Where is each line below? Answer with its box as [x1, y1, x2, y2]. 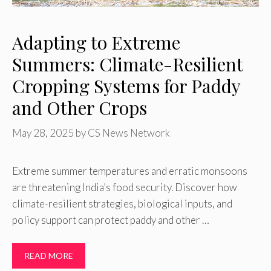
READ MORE [24, 250, 73, 261]
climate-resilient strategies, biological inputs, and [12, 197, 232, 210]
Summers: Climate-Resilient [12, 52, 243, 77]
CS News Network [88, 126, 170, 139]
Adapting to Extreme [12, 30, 180, 55]
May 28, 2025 [12, 126, 74, 139]
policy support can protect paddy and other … [12, 213, 209, 226]
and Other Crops [12, 96, 147, 120]
